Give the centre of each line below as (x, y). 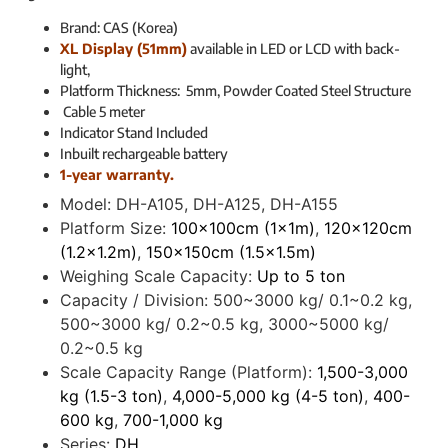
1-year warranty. (117, 175)
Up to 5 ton (301, 276)
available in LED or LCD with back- (295, 49)
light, (75, 70)
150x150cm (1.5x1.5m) (231, 252)
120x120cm (368, 228)
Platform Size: (113, 228)
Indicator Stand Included (134, 133)
